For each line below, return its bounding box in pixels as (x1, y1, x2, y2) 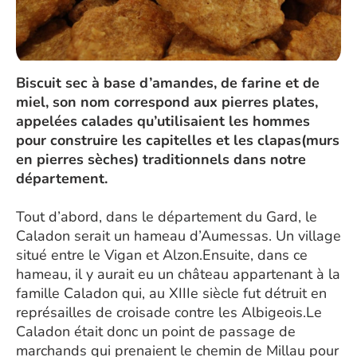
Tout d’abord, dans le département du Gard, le (16, 207, 317, 226)
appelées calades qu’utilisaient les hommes (16, 112, 310, 131)
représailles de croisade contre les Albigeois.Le (16, 303, 322, 322)
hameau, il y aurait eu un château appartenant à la (16, 265, 340, 284)
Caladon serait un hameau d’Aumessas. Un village (16, 226, 341, 245)
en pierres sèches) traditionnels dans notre (16, 150, 306, 169)
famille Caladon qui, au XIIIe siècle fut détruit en (16, 284, 327, 303)
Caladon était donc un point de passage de (16, 322, 296, 341)
